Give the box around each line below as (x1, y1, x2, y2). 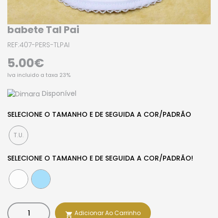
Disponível (40, 89, 76, 99)
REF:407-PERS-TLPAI (7, 40, 70, 50)
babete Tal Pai (7, 23, 79, 37)
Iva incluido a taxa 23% (7, 71, 71, 79)
